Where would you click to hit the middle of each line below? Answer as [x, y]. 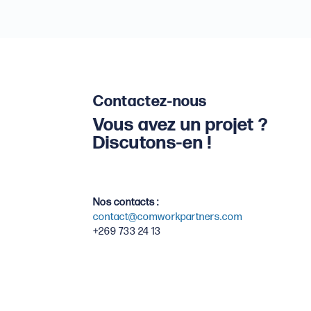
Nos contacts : [127, 202]
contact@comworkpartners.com [168, 217]
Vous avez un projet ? [181, 126]
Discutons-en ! [153, 144]
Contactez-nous [150, 102]
